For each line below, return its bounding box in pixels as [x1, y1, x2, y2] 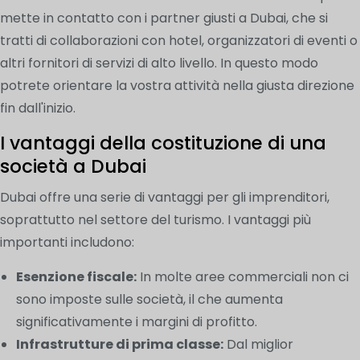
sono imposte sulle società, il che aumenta [16, 289, 283, 309]
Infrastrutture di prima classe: [16, 334, 223, 354]
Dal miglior [223, 334, 293, 354]
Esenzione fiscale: [16, 267, 137, 286]
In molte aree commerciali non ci [137, 267, 349, 286]
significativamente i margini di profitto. [16, 312, 257, 331]
